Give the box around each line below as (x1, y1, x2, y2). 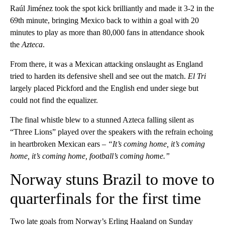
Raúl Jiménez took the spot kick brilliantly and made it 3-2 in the (10, 4, 214, 13)
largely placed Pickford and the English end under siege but (10, 84, 198, 93)
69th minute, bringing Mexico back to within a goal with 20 (10, 16, 199, 25)
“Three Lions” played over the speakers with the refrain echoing (10, 128, 213, 137)
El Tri (188, 72, 206, 81)
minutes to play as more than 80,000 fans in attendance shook (10, 28, 204, 37)
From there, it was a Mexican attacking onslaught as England (10, 60, 203, 69)
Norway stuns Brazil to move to (10, 170, 214, 189)
